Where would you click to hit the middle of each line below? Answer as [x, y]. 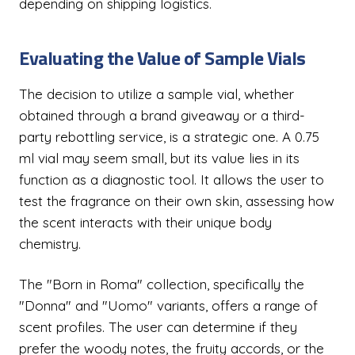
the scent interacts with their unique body [145, 222]
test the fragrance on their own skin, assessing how [177, 201]
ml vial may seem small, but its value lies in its [159, 158]
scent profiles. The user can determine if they [158, 327]
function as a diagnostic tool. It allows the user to [172, 179]
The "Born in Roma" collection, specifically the [162, 284]
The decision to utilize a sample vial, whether [157, 94]
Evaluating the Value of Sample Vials [162, 58]
